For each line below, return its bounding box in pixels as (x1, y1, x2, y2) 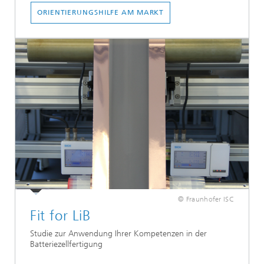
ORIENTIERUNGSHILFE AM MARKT (37, 8, 164, 16)
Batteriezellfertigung (30, 239, 103, 249)
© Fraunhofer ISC (178, 194, 234, 203)
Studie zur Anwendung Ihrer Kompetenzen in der (30, 228, 207, 239)
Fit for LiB (30, 207, 91, 224)
